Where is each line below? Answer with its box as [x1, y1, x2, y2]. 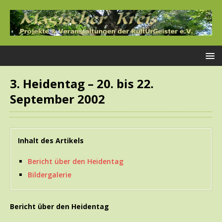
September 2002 [10, 91, 105, 108]
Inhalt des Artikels [18, 136, 84, 146]
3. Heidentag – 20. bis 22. [10, 75, 154, 92]
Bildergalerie [28, 170, 71, 180]
